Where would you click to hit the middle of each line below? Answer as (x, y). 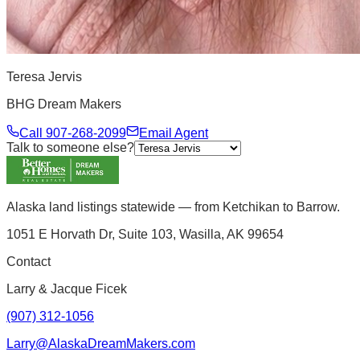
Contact (29, 262)
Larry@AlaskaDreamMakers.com (101, 344)
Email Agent (174, 133)
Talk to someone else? (70, 148)
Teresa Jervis (44, 77)
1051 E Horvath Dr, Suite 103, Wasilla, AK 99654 (145, 235)
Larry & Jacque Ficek (67, 289)
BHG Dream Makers (64, 104)
